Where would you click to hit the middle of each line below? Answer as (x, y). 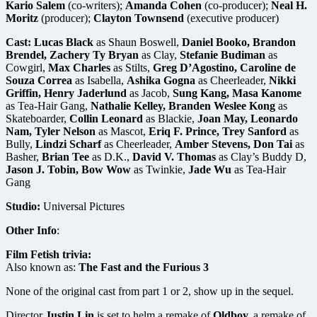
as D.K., (111, 156)
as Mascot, (122, 131)
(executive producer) (231, 18)
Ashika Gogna (161, 80)
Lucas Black (64, 42)
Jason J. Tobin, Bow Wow (68, 169)
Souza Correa (39, 80)
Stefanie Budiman (223, 54)
